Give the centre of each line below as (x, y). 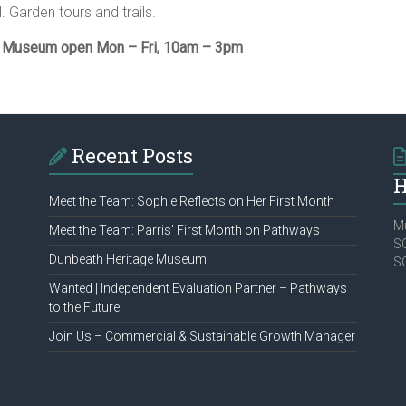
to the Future (84, 307)
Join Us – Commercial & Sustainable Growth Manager (202, 336)
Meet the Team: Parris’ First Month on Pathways (184, 230)
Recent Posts (132, 155)
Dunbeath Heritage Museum (127, 259)
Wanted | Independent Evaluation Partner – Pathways (198, 288)
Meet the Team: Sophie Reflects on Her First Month (191, 201)
